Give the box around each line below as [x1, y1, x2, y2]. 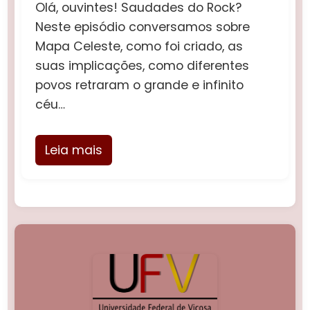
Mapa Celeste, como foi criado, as [35, 38, 244, 55]
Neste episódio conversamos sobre [35, 19, 250, 36]
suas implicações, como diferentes [35, 57, 250, 75]
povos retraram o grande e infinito [35, 77, 244, 94]
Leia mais [45, 141, 103, 158]
